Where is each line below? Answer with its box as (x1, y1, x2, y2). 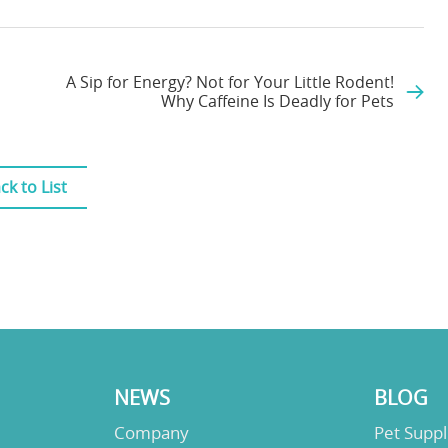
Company (113, 421, 189, 445)
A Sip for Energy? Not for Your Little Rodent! (66, 71, 394, 94)
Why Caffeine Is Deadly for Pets (161, 90, 394, 113)
